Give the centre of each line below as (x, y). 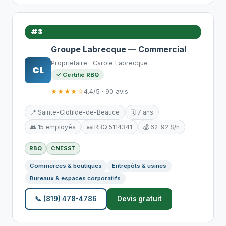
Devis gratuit (139, 199)
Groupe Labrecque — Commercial (119, 49)
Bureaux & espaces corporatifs (75, 178)
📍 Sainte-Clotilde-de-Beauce (75, 112)
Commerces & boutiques (66, 166)
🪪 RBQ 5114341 (109, 127)
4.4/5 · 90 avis (106, 91)
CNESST (63, 148)
